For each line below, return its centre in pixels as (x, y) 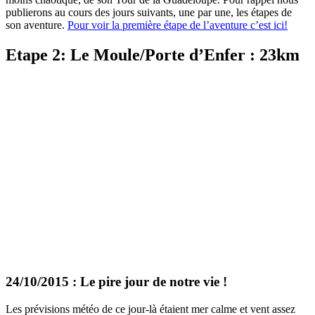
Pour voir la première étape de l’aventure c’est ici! (178, 25)
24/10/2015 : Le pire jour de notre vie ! (116, 282)
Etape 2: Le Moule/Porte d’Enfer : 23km (153, 54)
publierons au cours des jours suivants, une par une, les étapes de (149, 12)
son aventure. (37, 25)
